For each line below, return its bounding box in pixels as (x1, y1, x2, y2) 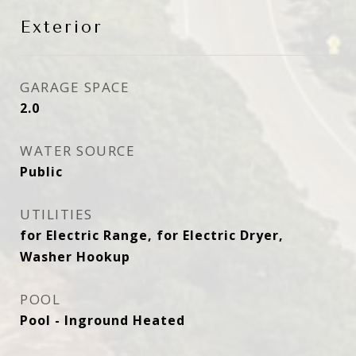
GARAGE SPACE (20, 78, 130, 96)
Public (20, 163, 63, 180)
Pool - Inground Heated (20, 311, 185, 329)
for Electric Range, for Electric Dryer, (20, 226, 284, 244)
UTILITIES (20, 205, 93, 223)
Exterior (20, 17, 103, 37)
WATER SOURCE (20, 141, 135, 160)
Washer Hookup (20, 248, 130, 265)
